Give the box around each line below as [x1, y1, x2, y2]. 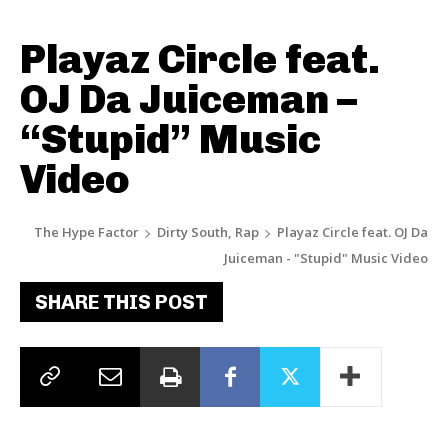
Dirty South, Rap [157, 223, 259, 241]
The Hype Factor [34, 223, 139, 241]
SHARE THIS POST [35, 290, 208, 314]
